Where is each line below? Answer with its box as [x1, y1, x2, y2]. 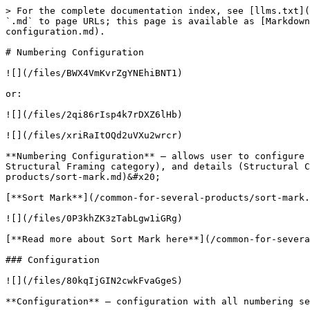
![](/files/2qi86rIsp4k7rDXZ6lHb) [6, 109, 183, 120]
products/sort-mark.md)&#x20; [6, 172, 161, 182]
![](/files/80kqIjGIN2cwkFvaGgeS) [6, 275, 183, 286]
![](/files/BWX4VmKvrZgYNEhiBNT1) [6, 68, 183, 78]
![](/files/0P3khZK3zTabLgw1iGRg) [6, 213, 183, 224]
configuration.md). [6, 26, 105, 37]
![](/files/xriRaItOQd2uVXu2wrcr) [6, 130, 183, 140]
